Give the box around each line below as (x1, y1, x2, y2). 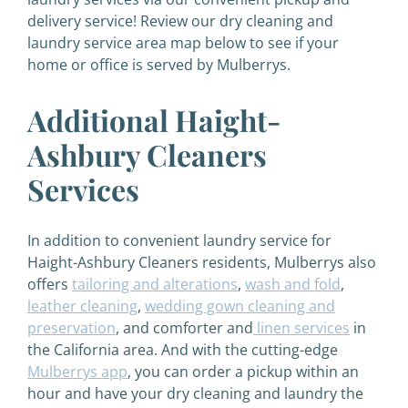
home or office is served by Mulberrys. (27, 55, 294, 75)
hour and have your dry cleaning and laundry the (27, 383, 363, 403)
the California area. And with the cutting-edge (27, 340, 338, 360)
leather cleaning (27, 296, 138, 316)
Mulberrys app (27, 362, 127, 382)
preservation (27, 318, 116, 338)
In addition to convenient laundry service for (27, 230, 331, 250)
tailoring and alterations (72, 274, 238, 294)
